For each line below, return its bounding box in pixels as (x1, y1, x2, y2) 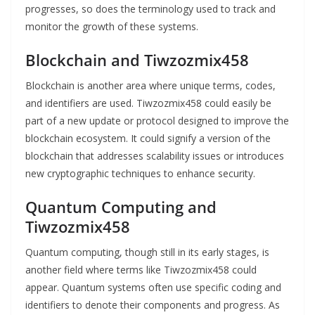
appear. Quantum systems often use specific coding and (25, 281, 281, 295)
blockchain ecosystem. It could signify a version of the (25, 131, 271, 146)
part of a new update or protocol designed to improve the (25, 114, 289, 128)
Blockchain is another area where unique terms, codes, (25, 79, 276, 93)
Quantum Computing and (25, 196, 217, 218)
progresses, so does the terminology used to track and (25, 2, 276, 16)
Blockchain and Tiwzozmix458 (25, 49, 249, 71)
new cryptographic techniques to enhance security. (25, 167, 255, 181)
